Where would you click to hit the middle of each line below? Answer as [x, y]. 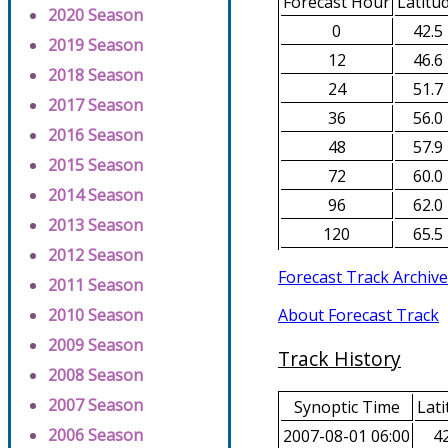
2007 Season [95, 405]
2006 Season [95, 435]
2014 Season [95, 195]
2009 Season [95, 345]
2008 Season [95, 375]
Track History [339, 358]
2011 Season [95, 285]
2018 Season [95, 75]
